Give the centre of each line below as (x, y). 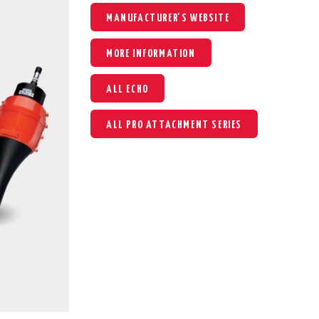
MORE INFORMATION (151, 53)
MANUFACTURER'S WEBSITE (168, 18)
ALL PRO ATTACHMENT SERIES (174, 125)
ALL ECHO (127, 89)
